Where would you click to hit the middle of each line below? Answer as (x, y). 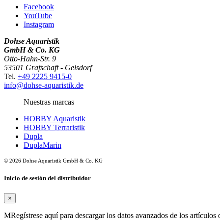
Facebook (39, 6)
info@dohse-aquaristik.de (44, 85)
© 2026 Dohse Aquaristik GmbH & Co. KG (53, 160)
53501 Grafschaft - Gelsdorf (48, 67)
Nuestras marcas (49, 102)
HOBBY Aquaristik (55, 118)
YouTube (38, 15)
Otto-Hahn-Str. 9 (30, 58)
